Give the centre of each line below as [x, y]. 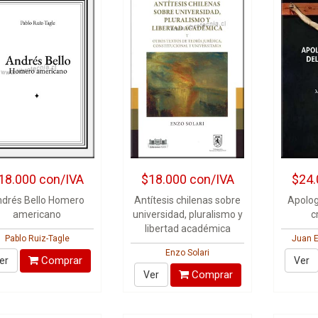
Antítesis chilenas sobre [188, 200]
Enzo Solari [188, 253]
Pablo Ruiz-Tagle [37, 238]
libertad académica [187, 229]
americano [37, 214]
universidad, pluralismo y [187, 214]
